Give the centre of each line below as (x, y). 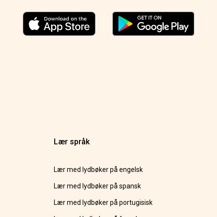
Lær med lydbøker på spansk (98, 186)
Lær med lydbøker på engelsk (99, 170)
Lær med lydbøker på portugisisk (103, 202)
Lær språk (72, 142)
